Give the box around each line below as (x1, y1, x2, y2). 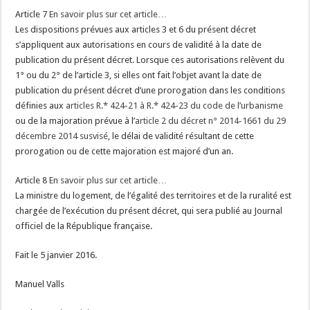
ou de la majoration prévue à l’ (15, 116, 136, 126)
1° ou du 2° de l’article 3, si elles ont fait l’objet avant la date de (15, 70, 262, 80)
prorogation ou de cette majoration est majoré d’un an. (15, 146, 234, 156)
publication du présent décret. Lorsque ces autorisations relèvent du (15, 55, 285, 65)
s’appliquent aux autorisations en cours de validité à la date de (15, 39, 262, 50)
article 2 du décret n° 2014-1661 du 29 (135, 116, 286, 126)
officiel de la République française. (15, 221, 153, 231)
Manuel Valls (15, 279, 65, 289)
